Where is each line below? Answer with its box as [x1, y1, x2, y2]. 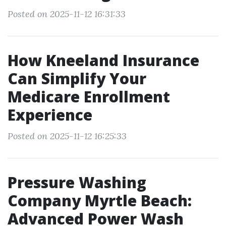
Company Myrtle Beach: [8, 190, 192, 211]
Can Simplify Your [8, 68, 146, 89]
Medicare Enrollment [8, 86, 170, 107]
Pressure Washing [8, 172, 146, 193]
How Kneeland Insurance [8, 50, 199, 71]
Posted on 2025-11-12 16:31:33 [8, 8, 126, 20]
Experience [8, 104, 92, 125]
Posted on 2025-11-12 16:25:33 [8, 130, 127, 142]
